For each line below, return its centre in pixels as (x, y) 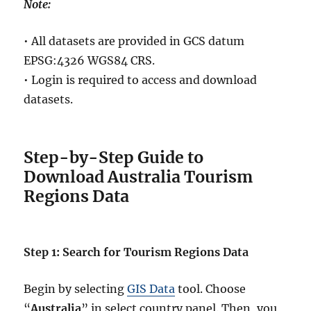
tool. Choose (211, 288)
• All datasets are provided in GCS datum (134, 41)
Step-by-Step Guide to (114, 157)
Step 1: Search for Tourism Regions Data (136, 252)
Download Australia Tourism (138, 176)
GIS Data (151, 288)
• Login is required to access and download (141, 79)
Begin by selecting (76, 288)
